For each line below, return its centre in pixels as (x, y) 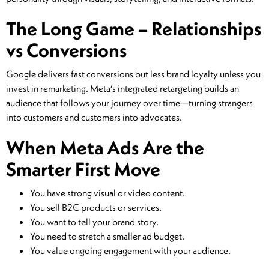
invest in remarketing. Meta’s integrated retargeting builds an (122, 89)
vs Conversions (66, 50)
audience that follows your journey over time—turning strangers (129, 103)
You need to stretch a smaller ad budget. (107, 236)
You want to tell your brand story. (94, 222)
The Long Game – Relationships (134, 29)
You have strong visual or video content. (107, 193)
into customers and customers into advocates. (94, 117)
